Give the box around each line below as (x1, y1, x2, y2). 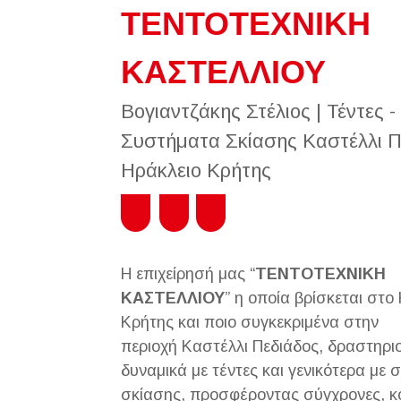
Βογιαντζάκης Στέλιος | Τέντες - (120, 100, 396, 123)
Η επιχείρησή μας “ (120, 265, 255, 283)
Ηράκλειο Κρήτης (120, 159, 271, 182)
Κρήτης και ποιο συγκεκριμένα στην (120, 313, 379, 331)
